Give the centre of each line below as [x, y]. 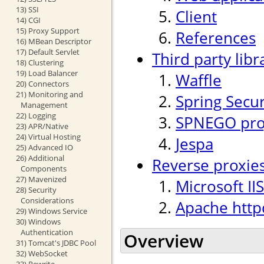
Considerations [47, 200]
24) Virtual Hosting [48, 136]
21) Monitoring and [49, 94]
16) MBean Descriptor [53, 41]
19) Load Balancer [47, 73]
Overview [164, 240]
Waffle [199, 80]
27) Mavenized [41, 179]
